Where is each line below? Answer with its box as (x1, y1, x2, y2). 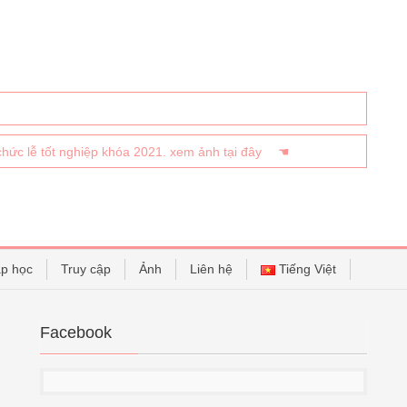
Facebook (40, 323, 112, 342)
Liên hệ (190, 261, 233, 276)
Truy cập (61, 261, 111, 276)
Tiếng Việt (279, 261, 337, 276)
